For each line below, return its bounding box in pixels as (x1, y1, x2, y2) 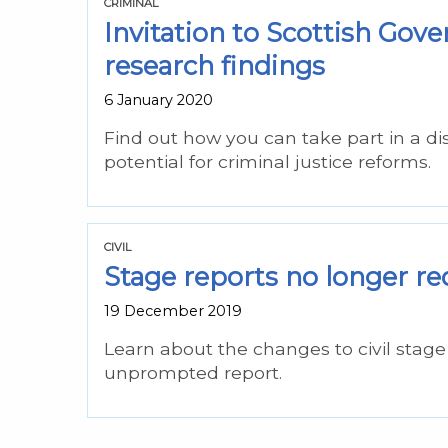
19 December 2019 (104, 301, 242, 320)
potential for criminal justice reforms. (104, 150, 431, 172)
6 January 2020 (104, 90, 213, 109)
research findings (104, 49, 325, 81)
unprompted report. (104, 361, 282, 383)
